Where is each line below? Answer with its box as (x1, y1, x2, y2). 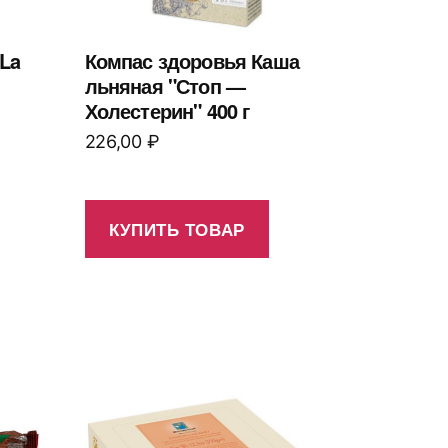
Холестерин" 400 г (84, 95, 250, 125)
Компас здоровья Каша (84, 45, 299, 75)
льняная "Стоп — (84, 70, 246, 100)
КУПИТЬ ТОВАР (108, 216, 245, 241)
